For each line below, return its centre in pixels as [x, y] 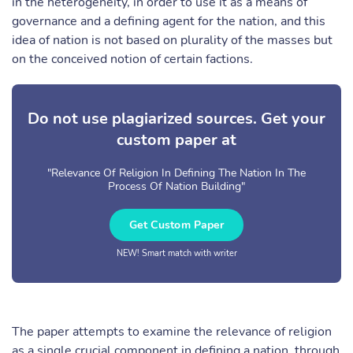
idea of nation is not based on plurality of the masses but [172, 40]
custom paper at [176, 140]
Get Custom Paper [176, 225]
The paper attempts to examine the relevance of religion [172, 332]
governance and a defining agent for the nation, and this [169, 21]
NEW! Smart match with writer [176, 253]
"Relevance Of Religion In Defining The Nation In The [176, 173]
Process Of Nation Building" [176, 186]
